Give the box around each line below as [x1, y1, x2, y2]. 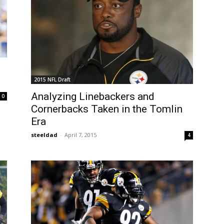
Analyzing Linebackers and [31, 90, 154, 103]
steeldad [31, 131, 57, 139]
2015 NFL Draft [34, 76, 70, 83]
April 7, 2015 [64, 131, 96, 139]
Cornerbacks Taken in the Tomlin [31, 103, 182, 115]
